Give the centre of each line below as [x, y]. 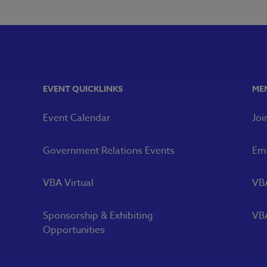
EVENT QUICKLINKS [83, 89]
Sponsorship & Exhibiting [98, 215]
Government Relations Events [109, 150]
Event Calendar [77, 118]
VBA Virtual [68, 183]
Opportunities [74, 230]
